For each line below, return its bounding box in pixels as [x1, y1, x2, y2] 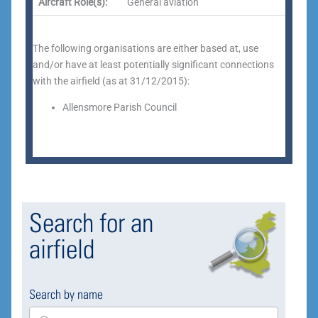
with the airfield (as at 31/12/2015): [33, 75, 190, 87]
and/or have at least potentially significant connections [33, 59, 274, 70]
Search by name [29, 287, 103, 302]
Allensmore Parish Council [62, 102, 177, 113]
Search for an [29, 207, 153, 238]
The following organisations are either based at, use [33, 43, 258, 54]
